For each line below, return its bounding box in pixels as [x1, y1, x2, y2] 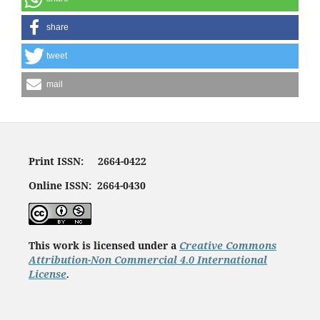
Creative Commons [179, 239, 276, 253]
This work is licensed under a [28, 239, 179, 253]
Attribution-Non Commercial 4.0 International [28, 253, 267, 267]
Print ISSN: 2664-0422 [28, 154, 146, 169]
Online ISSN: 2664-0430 [28, 179, 146, 193]
